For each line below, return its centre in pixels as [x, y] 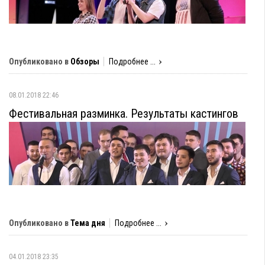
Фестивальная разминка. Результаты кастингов [124, 114]
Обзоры [85, 62]
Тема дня [88, 223]
